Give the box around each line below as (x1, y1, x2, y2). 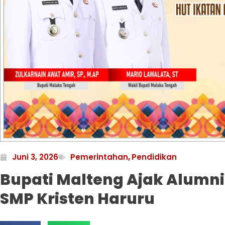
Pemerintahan (70, 152, 128, 163)
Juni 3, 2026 (12, 152, 58, 163)
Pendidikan (132, 152, 177, 163)
